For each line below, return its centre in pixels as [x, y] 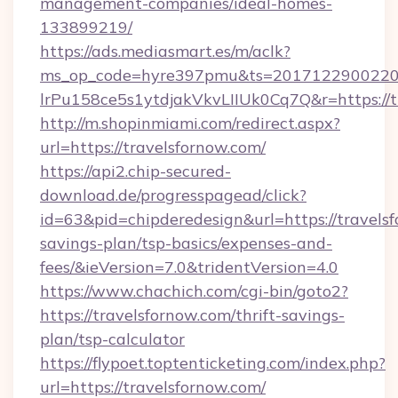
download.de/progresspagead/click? [173, 195]
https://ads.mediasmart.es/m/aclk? [165, 51]
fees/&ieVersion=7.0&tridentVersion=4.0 [189, 267]
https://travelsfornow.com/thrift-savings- [192, 315]
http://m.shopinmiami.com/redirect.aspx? [190, 123]
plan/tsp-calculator [112, 339]
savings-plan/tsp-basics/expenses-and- [186, 243]
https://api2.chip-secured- [135, 171]
